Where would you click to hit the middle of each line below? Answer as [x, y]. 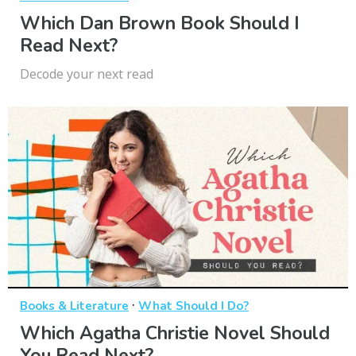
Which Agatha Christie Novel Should [175, 333]
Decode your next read [87, 74]
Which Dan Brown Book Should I [160, 23]
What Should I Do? [193, 306]
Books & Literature [74, 306]
